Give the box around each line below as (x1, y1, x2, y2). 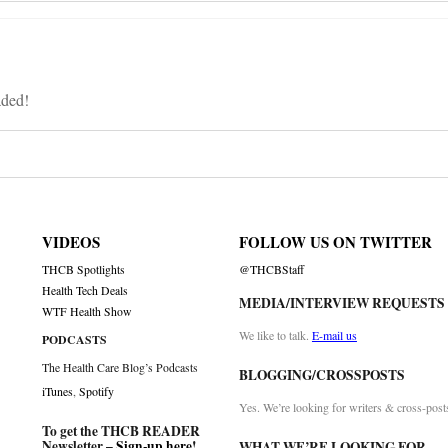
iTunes (42, 383, 74, 400)
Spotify (79, 383, 115, 400)
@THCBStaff (238, 262, 304, 278)
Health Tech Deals (42, 283, 129, 299)
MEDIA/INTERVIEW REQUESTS (238, 293, 445, 314)
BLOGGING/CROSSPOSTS (238, 365, 405, 386)
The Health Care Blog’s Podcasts (42, 360, 199, 376)
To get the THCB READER (42, 421, 201, 442)
